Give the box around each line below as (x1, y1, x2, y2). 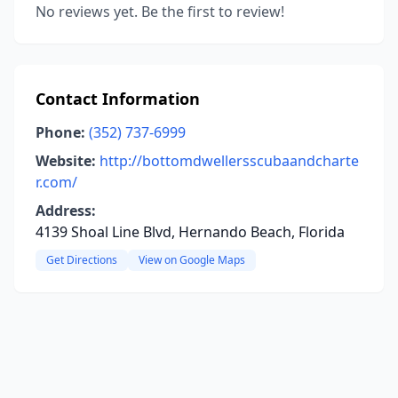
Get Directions (46, 252, 117, 267)
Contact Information (36, 88, 200, 109)
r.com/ (36, 172, 77, 192)
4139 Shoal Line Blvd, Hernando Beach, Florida (36, 222, 345, 242)
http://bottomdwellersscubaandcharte (99, 151, 359, 171)
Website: (36, 151, 96, 171)
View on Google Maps (139, 252, 245, 267)
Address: (36, 201, 96, 220)
